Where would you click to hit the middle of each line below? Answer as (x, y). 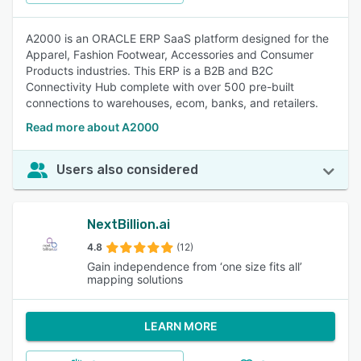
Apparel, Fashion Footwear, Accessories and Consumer (170, 54)
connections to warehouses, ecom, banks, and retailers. (172, 103)
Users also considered (127, 170)
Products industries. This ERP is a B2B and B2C (149, 71)
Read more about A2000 (92, 127)
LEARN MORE (180, 326)
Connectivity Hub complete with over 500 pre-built (160, 87)
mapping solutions (135, 279)
